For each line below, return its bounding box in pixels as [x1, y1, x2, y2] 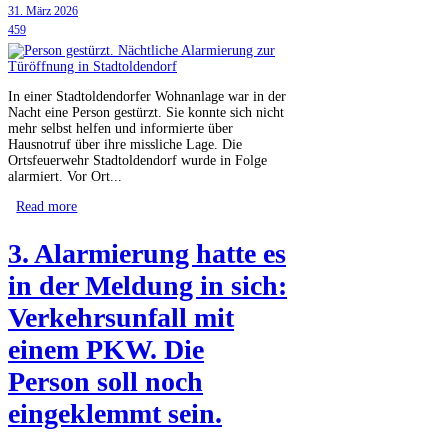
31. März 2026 [8, 5, 78, 19]
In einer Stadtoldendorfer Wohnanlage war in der [8, 88, 286, 104]
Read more [16, 198, 78, 214]
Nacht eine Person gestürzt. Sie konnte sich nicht [8, 104, 284, 120]
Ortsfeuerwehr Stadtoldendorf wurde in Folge [8, 152, 267, 168]
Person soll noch [8, 366, 203, 398]
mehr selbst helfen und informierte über [8, 120, 233, 136]
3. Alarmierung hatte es [8, 238, 286, 270]
